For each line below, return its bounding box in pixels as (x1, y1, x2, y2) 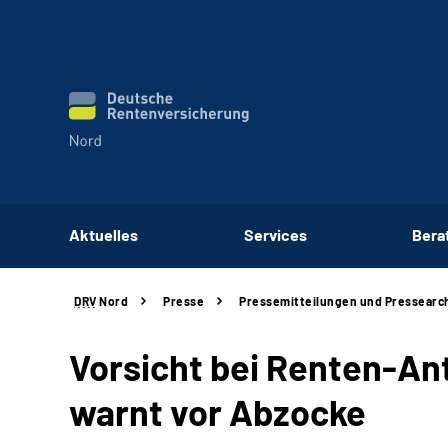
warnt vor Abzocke (69, 390, 366, 433)
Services (243, 224, 307, 244)
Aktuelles (69, 224, 138, 244)
